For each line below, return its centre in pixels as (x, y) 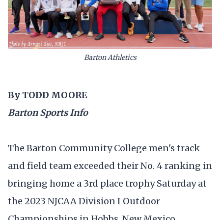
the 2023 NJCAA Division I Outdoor (84, 201)
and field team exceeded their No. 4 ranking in (110, 165)
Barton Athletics (110, 57)
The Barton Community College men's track (104, 148)
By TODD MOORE (48, 95)
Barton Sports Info (48, 113)
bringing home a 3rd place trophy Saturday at (107, 183)
